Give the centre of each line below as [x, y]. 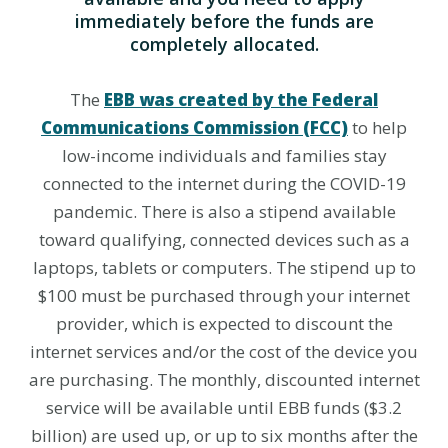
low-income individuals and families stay [224, 155]
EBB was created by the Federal [241, 99]
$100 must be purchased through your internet [224, 295]
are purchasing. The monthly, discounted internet [224, 379]
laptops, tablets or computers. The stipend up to [224, 267]
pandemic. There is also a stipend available [224, 211]
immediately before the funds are [224, 21]
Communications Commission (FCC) [194, 127]
